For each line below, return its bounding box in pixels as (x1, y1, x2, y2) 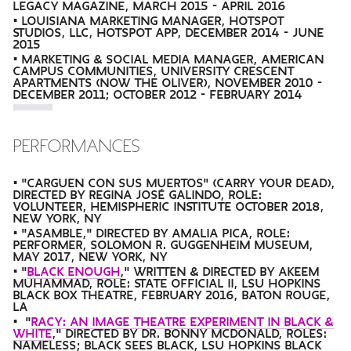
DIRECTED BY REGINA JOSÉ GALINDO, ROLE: (13, 189, 263, 201)
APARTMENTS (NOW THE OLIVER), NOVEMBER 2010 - (13, 77, 324, 89)
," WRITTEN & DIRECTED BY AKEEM (121, 266, 320, 278)
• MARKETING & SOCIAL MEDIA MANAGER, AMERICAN (13, 53, 325, 66)
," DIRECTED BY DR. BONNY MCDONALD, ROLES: (52, 327, 328, 340)
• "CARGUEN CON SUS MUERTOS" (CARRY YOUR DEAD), (13, 177, 336, 190)
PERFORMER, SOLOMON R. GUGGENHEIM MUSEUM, (13, 239, 314, 251)
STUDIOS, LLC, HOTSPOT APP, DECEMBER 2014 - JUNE (13, 27, 325, 39)
